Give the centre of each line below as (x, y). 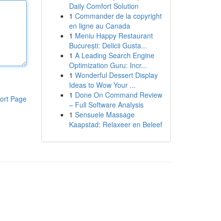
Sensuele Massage (105, 114)
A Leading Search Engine (114, 55)
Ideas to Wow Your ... (102, 85)
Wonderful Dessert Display (116, 75)
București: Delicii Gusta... (108, 45)
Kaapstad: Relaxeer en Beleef (115, 124)
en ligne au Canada (99, 26)
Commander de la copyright (118, 16)
